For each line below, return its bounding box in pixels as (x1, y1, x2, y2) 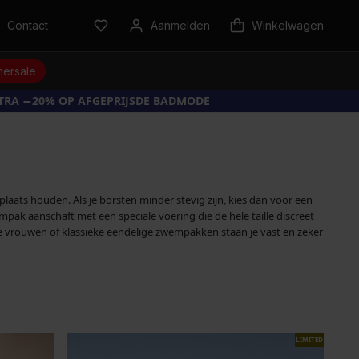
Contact (7, 18, 48, 32)
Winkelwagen (252, 18, 324, 32)
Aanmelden (151, 18, 210, 32)
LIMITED (295, 335, 323, 344)
